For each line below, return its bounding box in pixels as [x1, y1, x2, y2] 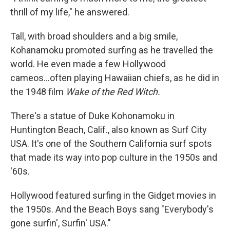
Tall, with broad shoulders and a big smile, [10, 31, 178, 42]
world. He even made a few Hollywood [10, 59, 166, 70]
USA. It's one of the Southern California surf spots [10, 138, 212, 149]
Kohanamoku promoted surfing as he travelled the [10, 45, 213, 56]
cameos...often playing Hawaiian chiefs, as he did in [10, 72, 219, 84]
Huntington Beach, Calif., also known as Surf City [10, 124, 207, 136]
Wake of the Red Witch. [66, 86, 160, 98]
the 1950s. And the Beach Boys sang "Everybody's [10, 204, 214, 215]
